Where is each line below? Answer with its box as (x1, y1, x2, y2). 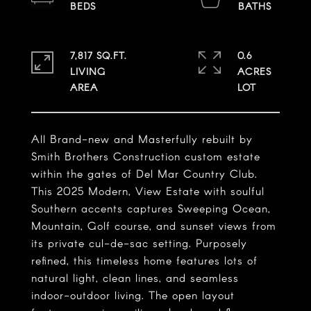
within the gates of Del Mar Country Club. (31, 167, 258, 180)
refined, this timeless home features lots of (31, 253, 258, 267)
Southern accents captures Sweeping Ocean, (31, 201, 271, 215)
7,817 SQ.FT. (70, 49, 127, 61)
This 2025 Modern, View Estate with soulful (31, 184, 264, 197)
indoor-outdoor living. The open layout (31, 288, 235, 301)
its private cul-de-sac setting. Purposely (31, 236, 247, 249)
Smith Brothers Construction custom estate (31, 149, 260, 162)
